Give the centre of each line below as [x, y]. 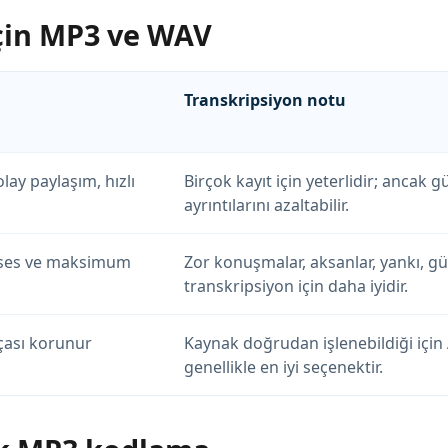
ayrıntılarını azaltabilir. [266, 204]
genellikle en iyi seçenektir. [283, 366]
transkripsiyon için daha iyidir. [296, 285]
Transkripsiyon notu [265, 99]
